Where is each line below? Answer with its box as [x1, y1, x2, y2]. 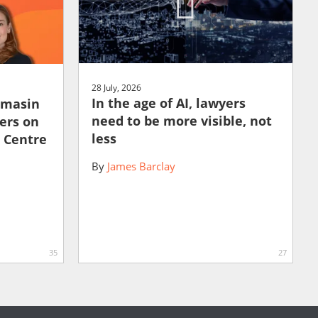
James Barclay [106, 159, 175, 174]
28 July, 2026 [91, 82, 141, 94]
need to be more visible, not [91, 112, 272, 130]
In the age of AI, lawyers [91, 94, 246, 112]
